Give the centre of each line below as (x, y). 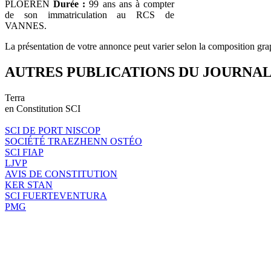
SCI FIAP (24, 152)
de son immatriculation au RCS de (90, 15)
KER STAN (29, 184)
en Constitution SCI (43, 108)
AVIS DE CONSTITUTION (61, 174)
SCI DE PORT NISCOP (53, 130)
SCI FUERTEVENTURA (56, 195)
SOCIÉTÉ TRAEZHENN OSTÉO (73, 141)
